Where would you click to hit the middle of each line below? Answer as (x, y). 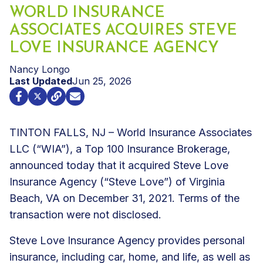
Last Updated (41, 81)
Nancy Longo (40, 69)
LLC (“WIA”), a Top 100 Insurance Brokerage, (120, 149)
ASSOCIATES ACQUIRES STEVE (123, 31)
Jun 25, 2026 (102, 81)
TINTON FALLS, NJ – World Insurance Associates (131, 132)
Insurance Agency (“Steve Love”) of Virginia (117, 181)
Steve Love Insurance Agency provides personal (127, 240)
